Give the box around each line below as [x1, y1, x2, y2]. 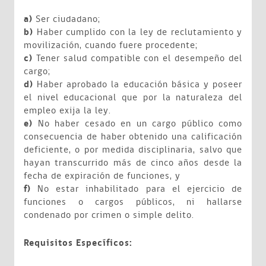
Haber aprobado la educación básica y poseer [33, 78, 242, 91]
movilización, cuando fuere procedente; [24, 39, 198, 52]
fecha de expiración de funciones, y [24, 169, 180, 183]
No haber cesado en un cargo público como [33, 117, 242, 131]
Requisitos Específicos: [24, 236, 132, 250]
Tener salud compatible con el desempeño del [33, 52, 242, 65]
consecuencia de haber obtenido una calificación [24, 130, 242, 144]
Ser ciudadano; [33, 12, 100, 26]
